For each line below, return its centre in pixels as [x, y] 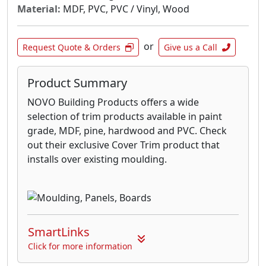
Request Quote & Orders [72, 47]
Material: [39, 9]
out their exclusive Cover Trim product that [123, 145]
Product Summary [77, 83]
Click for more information [80, 246]
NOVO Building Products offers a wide [113, 102]
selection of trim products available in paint [125, 116]
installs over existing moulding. [97, 159]
